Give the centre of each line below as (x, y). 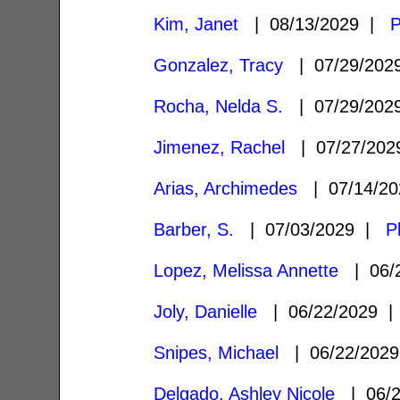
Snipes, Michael (217, 352)
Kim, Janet (196, 24)
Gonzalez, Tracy (219, 65)
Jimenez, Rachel (220, 147)
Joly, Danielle (206, 311)
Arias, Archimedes (226, 188)
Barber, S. (194, 229)
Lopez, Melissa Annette (246, 270)
